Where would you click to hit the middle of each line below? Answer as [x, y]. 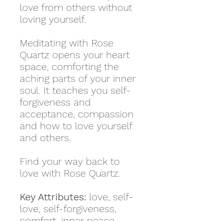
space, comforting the [69, 67]
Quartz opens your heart [75, 55]
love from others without [76, 7]
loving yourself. [53, 19]
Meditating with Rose [67, 43]
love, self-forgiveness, [68, 209]
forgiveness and [55, 102]
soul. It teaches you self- [75, 90]
